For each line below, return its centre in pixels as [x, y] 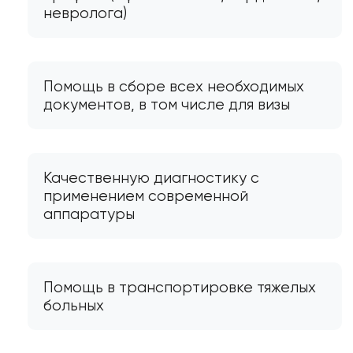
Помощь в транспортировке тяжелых [180, 287]
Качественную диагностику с [151, 177]
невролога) [85, 13]
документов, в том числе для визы [167, 104]
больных [74, 305]
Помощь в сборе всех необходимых [174, 86]
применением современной [146, 195]
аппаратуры [89, 214]
